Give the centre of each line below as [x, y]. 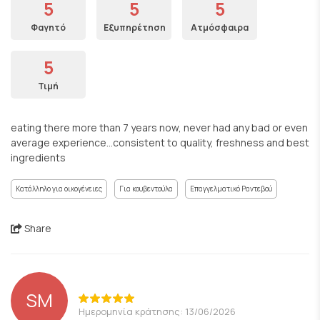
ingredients [38, 157]
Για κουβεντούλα [146, 189]
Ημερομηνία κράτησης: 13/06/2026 [157, 311]
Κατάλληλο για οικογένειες [59, 189]
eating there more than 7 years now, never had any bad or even [159, 127]
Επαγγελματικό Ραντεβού [231, 189]
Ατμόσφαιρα [220, 27]
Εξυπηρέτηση [135, 27]
